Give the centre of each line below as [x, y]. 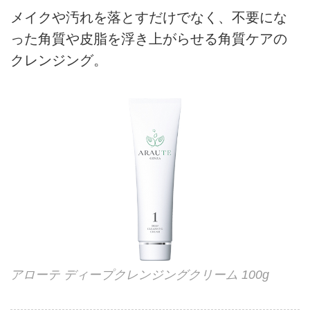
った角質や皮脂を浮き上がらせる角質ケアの [149, 39]
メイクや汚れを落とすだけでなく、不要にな [149, 18]
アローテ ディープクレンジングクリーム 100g [140, 275]
